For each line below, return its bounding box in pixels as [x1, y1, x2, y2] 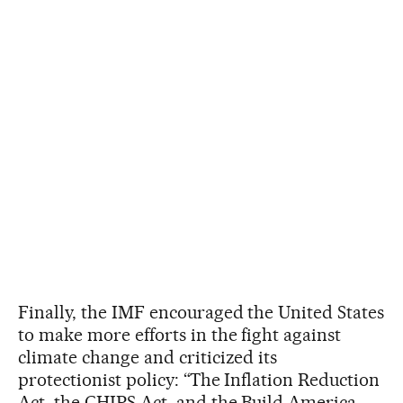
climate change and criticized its [18, 345, 278, 368]
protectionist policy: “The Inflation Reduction [18, 368, 381, 390]
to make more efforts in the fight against [18, 323, 342, 345]
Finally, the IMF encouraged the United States [18, 300, 385, 323]
